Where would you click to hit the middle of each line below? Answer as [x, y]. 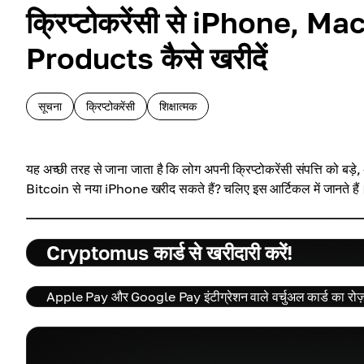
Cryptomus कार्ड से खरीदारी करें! [170, 252]
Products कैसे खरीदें [146, 58]
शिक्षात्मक [178, 106]
